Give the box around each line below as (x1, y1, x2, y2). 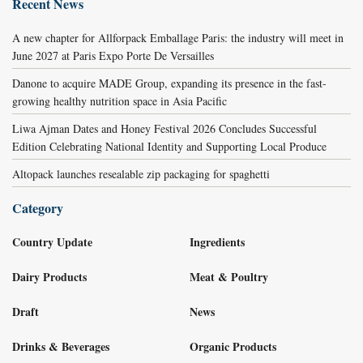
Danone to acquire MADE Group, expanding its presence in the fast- (12, 75, 327, 91)
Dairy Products (12, 267, 87, 285)
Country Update (12, 233, 92, 250)
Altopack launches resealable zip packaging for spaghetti (12, 166, 270, 181)
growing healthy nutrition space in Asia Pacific (12, 93, 227, 109)
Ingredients (190, 233, 245, 250)
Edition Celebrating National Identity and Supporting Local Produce (12, 139, 327, 154)
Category (12, 199, 63, 217)
